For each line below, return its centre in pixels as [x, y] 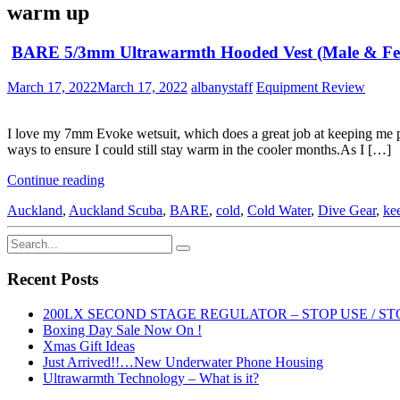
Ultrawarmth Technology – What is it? [151, 378]
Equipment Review [311, 87]
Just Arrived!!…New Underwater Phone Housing [183, 362]
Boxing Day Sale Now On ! [122, 329]
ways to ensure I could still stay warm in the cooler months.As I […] [199, 149]
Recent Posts [53, 279]
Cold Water [279, 210]
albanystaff [222, 87]
